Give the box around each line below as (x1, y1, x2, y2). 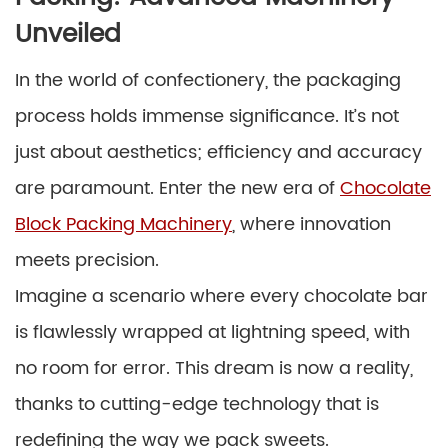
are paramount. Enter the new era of (15, 173, 340, 203)
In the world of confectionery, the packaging (15, 65, 401, 95)
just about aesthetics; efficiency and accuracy (15, 137, 422, 167)
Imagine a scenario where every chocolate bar (15, 281, 428, 311)
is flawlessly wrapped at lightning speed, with (15, 317, 410, 347)
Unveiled (15, 13, 121, 55)
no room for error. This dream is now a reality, (15, 353, 413, 383)
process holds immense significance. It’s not (15, 101, 399, 131)
